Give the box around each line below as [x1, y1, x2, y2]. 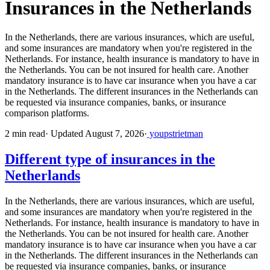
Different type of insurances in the [5, 151, 215, 168]
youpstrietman [147, 128, 203, 139]
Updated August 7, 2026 [48, 128, 144, 139]
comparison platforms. [5, 108, 89, 119]
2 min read [5, 128, 45, 139]
